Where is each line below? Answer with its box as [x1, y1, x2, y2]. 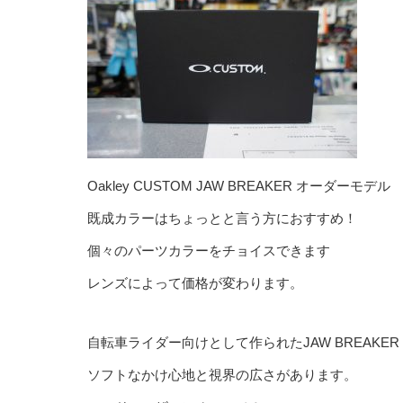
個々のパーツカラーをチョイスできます [87, 243, 330, 258]
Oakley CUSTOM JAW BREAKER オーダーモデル [87, 178, 390, 193]
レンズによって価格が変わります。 [87, 275, 303, 291]
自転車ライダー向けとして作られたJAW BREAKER [87, 335, 399, 350]
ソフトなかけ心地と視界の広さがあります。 [87, 367, 357, 382]
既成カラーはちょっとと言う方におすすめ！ [87, 210, 357, 226]
